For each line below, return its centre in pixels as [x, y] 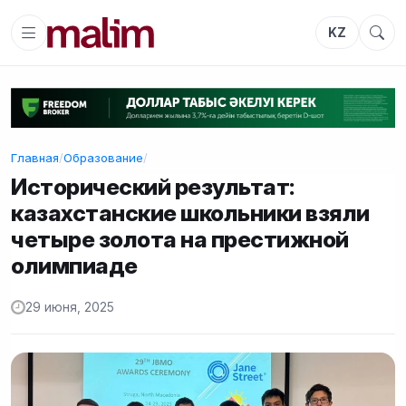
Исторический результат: [153, 186]
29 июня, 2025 [70, 308]
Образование [103, 157]
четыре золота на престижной [180, 239]
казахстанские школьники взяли [190, 213]
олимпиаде [74, 265]
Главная [35, 157]
